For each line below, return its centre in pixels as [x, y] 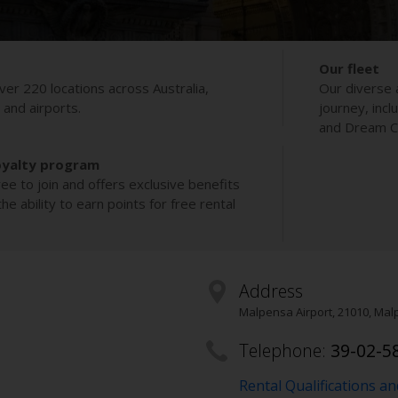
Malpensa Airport [285, 312]
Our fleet [349, 68]
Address [271, 291]
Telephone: [284, 351]
